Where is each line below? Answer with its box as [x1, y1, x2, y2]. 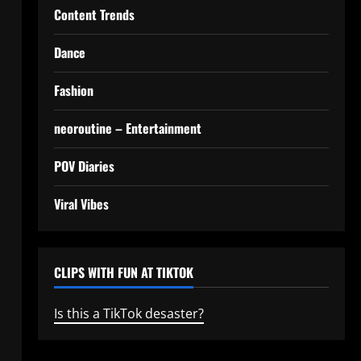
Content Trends [53, 5, 135, 24]
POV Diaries [53, 156, 114, 176]
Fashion [53, 81, 93, 100]
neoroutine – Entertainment [53, 118, 201, 138]
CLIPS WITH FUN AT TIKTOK [53, 263, 193, 282]
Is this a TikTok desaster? [53, 305, 204, 322]
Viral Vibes [53, 194, 109, 214]
